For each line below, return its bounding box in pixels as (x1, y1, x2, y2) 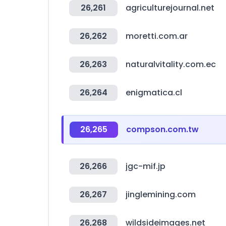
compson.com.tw (126, 124, 199, 135)
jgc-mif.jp (126, 160, 165, 172)
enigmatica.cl (126, 87, 182, 98)
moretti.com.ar (126, 30, 188, 42)
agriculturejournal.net (126, 2, 214, 14)
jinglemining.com (126, 189, 196, 200)
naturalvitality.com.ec (126, 59, 216, 70)
